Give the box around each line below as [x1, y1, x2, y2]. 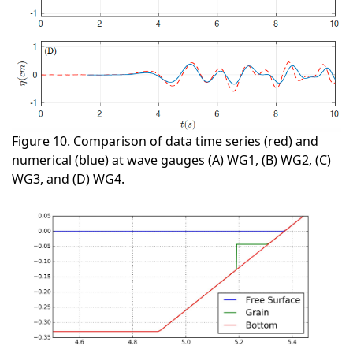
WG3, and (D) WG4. [12, 169, 124, 188]
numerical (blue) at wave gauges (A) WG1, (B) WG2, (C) [12, 150, 331, 169]
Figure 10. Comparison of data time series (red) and [12, 132, 318, 150]
